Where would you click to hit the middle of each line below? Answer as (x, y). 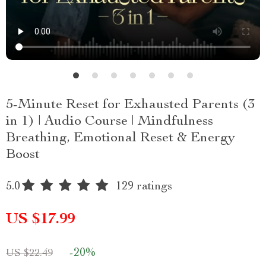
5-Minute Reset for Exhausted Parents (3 (130, 105)
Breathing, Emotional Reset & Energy (121, 138)
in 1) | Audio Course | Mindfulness (110, 122)
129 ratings (144, 187)
